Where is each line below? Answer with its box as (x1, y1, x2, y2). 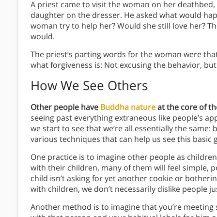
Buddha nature (100, 102, 155, 113)
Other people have (31, 102, 100, 113)
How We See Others (31, 77, 148, 94)
